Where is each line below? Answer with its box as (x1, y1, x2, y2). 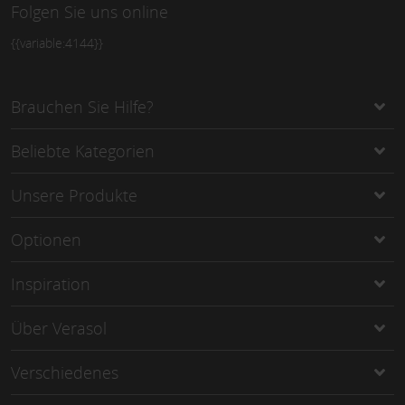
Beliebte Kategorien (11, 139, 155, 162)
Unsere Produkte (11, 184, 137, 206)
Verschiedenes (11, 361, 118, 383)
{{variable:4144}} (11, 33, 103, 52)
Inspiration (11, 272, 90, 295)
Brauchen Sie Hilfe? (11, 95, 154, 118)
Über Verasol (11, 316, 107, 339)
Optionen (11, 228, 81, 250)
